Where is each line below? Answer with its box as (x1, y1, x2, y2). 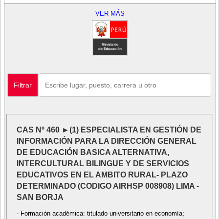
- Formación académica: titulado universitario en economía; (16, 209, 184, 217)
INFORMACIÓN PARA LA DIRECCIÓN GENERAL (16, 136, 197, 145)
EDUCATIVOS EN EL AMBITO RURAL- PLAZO (16, 170, 188, 179)
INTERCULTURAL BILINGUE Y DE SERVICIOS (16, 159, 189, 168)
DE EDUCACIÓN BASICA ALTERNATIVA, (16, 148, 169, 156)
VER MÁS (95, 9, 125, 17)
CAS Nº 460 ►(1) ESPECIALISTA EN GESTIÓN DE (16, 125, 201, 134)
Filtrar (13, 81, 32, 89)
